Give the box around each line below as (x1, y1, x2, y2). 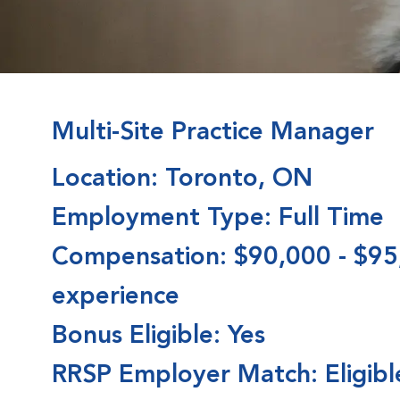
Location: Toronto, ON (52, 167, 312, 193)
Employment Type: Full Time (52, 206, 384, 232)
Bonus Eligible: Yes (52, 324, 265, 350)
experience (52, 285, 179, 311)
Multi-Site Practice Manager (52, 121, 374, 146)
